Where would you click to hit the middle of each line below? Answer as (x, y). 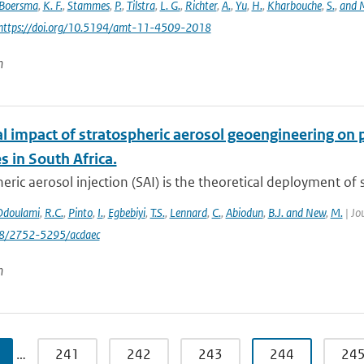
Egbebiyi (126, 212)
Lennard (188, 212)
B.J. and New (297, 212)
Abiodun (244, 212)
